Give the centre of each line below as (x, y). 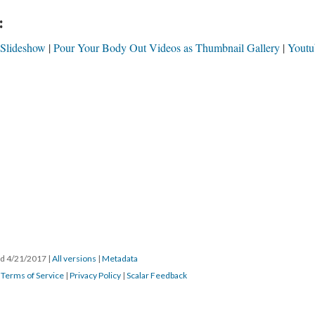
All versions (74, 258)
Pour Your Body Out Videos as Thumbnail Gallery (167, 47)
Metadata (120, 258)
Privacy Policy (95, 275)
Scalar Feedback (157, 275)
